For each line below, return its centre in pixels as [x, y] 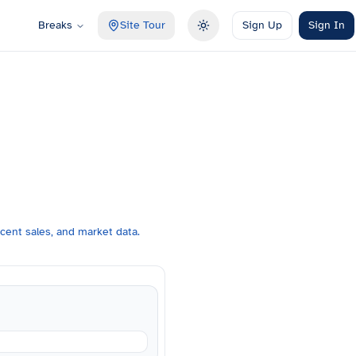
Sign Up [262, 25]
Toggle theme [237, 32]
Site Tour [142, 25]
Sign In [326, 25]
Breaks [55, 25]
